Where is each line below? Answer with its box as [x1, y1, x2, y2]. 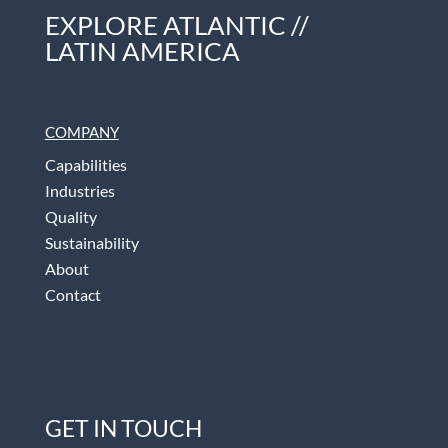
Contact [44, 284, 101, 304]
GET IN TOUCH [44, 414, 202, 443]
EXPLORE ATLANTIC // [44, 9, 309, 42]
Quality [44, 206, 97, 226]
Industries [44, 180, 115, 200]
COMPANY [44, 122, 119, 141]
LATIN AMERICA [44, 35, 240, 68]
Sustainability [44, 232, 139, 252]
